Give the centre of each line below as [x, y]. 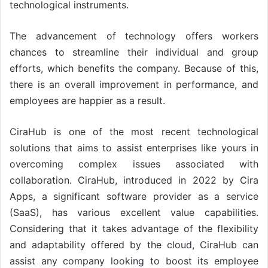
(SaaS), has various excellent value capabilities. [134, 212]
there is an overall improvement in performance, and [134, 84]
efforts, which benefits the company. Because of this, [134, 68]
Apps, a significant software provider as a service [134, 196]
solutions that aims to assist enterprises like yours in [134, 147]
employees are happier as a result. [87, 100]
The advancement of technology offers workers [134, 36]
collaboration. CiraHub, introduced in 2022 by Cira [134, 180]
